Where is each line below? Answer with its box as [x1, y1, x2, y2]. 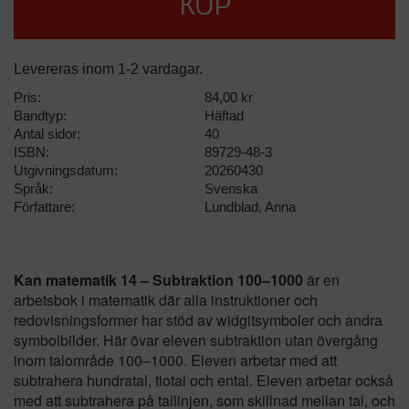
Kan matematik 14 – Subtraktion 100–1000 [14, 268, 303, 290]
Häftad [204, 108, 244, 123]
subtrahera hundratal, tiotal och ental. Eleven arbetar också [14, 369, 393, 391]
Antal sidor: [14, 126, 80, 142]
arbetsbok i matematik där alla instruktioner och [14, 288, 318, 310]
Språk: [14, 181, 53, 196]
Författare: [14, 199, 75, 215]
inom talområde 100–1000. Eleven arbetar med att [14, 349, 337, 371]
